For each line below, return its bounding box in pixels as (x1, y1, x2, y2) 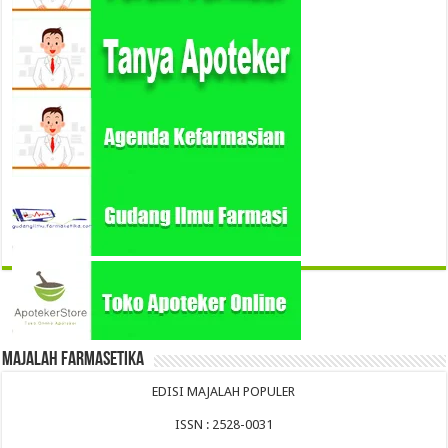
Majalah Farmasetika (2, 350, 145, 371)
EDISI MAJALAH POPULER (152, 384, 296, 400)
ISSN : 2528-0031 (174, 417, 273, 433)
